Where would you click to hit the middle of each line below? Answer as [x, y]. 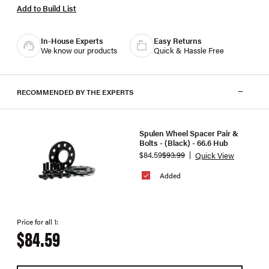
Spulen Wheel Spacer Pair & [189, 133]
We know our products [79, 50]
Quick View [215, 155]
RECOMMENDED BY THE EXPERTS [75, 92]
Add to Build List [47, 8]
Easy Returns [178, 40]
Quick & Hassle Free [189, 50]
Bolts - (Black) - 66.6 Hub [184, 143]
